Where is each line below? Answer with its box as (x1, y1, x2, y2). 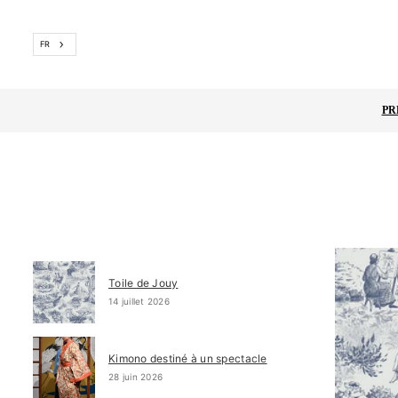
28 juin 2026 (108, 371, 163, 382)
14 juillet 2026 (108, 296, 170, 306)
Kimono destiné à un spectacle (108, 352, 267, 365)
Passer (12, 6, 52, 20)
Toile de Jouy (108, 276, 179, 290)
